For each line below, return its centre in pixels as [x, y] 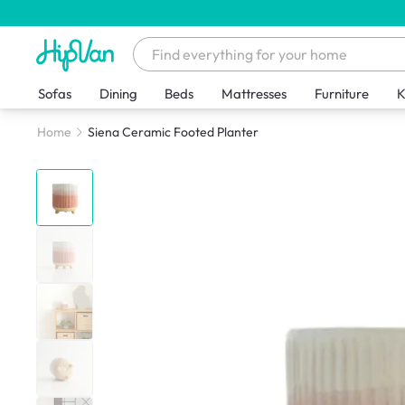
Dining [118, 94]
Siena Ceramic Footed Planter [173, 132]
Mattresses [254, 94]
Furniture [342, 94]
